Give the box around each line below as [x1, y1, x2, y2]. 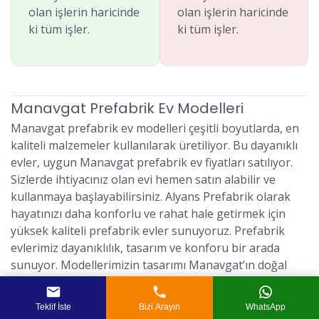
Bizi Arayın [138, 301, 180, 312]
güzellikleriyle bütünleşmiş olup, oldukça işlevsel [11, 274, 268, 290]
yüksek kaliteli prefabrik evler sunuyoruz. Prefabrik [11, 223, 285, 239]
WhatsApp [246, 301, 286, 312]
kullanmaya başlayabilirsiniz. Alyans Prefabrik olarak [11, 189, 291, 204]
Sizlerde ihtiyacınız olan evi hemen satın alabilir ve [11, 172, 276, 187]
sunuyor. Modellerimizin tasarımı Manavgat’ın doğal [11, 257, 287, 273]
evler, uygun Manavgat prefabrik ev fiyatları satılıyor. [11, 155, 293, 170]
